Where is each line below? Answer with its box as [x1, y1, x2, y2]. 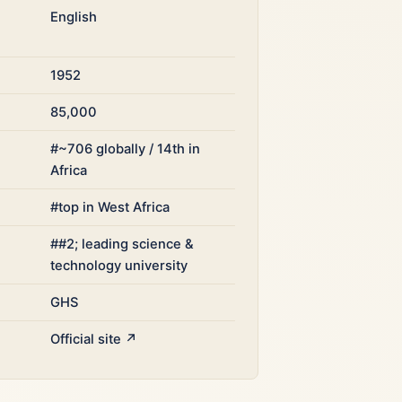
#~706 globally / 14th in [50, 141, 201, 157]
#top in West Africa [50, 199, 170, 215]
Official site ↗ [50, 331, 138, 347]
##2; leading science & [50, 236, 195, 252]
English [50, 9, 98, 25]
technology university [50, 258, 188, 274]
